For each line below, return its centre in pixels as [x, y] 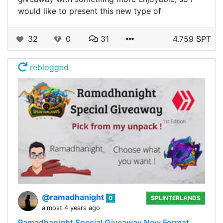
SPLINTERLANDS [176, 198]
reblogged [48, 67]
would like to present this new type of [90, 11]
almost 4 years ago [71, 208]
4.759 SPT [192, 39]
